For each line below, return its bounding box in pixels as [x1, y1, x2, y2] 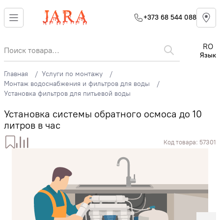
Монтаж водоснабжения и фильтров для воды [4, 80, 150, 88]
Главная [4, 70, 28, 78]
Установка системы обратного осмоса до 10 [4, 108, 202, 120]
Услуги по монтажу [42, 70, 103, 78]
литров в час [4, 119, 60, 131]
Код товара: [164, 138, 199, 146]
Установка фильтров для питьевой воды [4, 89, 131, 98]
